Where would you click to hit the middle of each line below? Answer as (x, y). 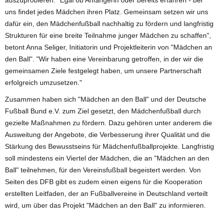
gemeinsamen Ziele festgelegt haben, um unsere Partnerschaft (103, 70)
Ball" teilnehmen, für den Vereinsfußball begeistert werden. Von (103, 170)
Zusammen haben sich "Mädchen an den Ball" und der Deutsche (106, 99)
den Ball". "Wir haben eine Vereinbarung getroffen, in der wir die (104, 59)
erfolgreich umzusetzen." (43, 82)
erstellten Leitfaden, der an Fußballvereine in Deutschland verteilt (106, 193)
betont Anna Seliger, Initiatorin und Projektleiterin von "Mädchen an (109, 47)
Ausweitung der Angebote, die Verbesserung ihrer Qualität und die (108, 134)
